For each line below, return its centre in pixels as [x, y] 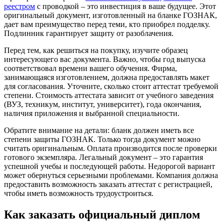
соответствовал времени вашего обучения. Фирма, [90, 68]
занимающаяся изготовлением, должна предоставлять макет [107, 77]
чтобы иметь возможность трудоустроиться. [79, 193]
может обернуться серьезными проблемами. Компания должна [111, 175]
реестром [19, 6]
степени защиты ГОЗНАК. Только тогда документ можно [102, 139]
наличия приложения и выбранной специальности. [92, 113]
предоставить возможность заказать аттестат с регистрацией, [108, 184]
